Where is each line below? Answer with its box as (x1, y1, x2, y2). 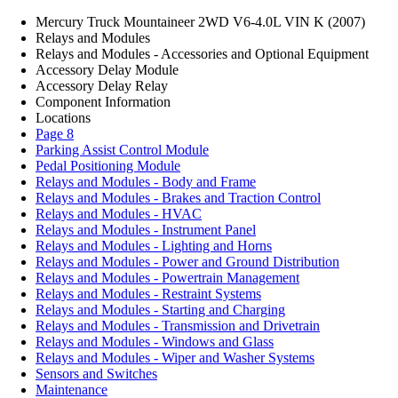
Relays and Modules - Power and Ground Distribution (36, 254, 339, 269)
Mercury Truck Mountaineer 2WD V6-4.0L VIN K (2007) (36, 14, 365, 29)
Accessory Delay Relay (36, 78, 168, 93)
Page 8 (36, 126, 74, 141)
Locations (36, 110, 91, 125)
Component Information (36, 94, 171, 109)
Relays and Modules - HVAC (36, 206, 202, 221)
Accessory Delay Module (36, 62, 179, 77)
